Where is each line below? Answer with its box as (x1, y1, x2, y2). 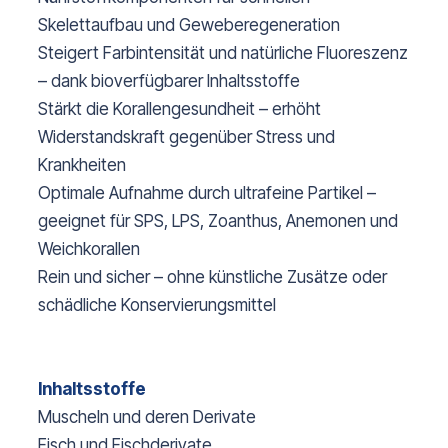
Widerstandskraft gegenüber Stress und (38, 127, 335, 148)
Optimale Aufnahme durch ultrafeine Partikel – (38, 183, 376, 204)
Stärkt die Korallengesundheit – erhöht (38, 99, 321, 120)
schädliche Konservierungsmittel (38, 295, 276, 316)
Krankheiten (38, 155, 126, 176)
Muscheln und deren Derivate (38, 407, 256, 428)
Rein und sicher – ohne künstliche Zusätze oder (38, 267, 387, 288)
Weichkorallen (38, 239, 140, 260)
